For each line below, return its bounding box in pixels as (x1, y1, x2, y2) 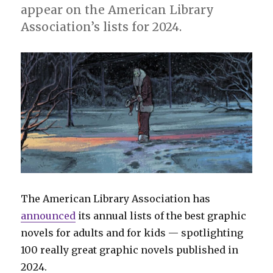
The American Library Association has (21, 192, 211, 205)
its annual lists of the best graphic (76, 209, 247, 222)
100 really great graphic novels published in (21, 243, 239, 256)
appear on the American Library (21, 2, 214, 17)
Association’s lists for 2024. (21, 19, 182, 34)
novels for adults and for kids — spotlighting (21, 226, 244, 239)
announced (21, 209, 76, 222)
